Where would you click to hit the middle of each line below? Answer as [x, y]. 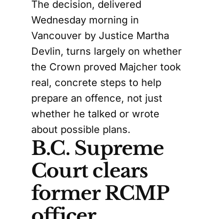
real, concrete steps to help [96, 83]
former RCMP [100, 194]
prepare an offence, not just [97, 98]
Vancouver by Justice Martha [100, 36]
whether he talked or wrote [95, 114]
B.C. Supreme [98, 149]
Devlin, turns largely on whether [107, 51]
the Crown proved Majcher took [106, 67]
